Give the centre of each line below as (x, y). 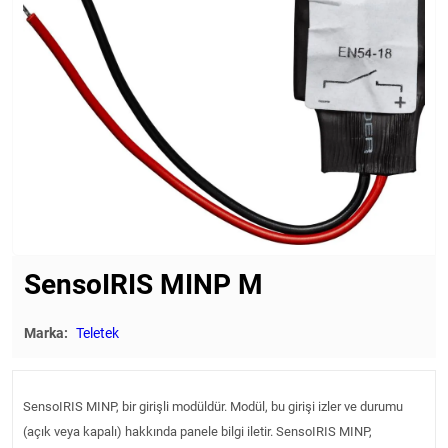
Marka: (47, 332)
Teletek (97, 332)
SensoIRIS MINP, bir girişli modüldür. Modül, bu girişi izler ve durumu (213, 406)
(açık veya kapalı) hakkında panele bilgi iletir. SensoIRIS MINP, (197, 431)
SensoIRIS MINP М (143, 284)
